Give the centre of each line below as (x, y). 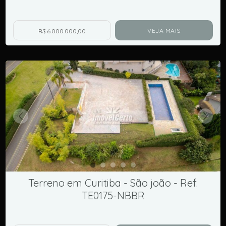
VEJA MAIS (164, 31)
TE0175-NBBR (113, 195)
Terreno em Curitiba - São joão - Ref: (113, 183)
